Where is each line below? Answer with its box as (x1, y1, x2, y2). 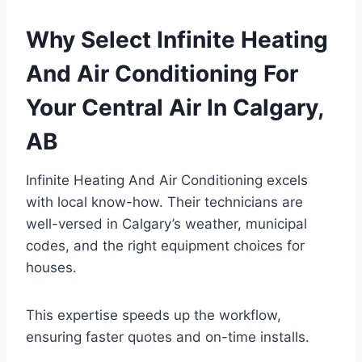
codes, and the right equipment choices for (26, 238, 305, 255)
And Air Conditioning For (26, 60, 298, 88)
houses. (26, 259, 77, 276)
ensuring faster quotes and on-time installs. (26, 329, 309, 346)
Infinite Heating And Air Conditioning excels (26, 172, 308, 189)
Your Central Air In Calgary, (26, 94, 323, 122)
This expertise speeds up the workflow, (26, 307, 281, 324)
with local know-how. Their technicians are (26, 194, 303, 211)
